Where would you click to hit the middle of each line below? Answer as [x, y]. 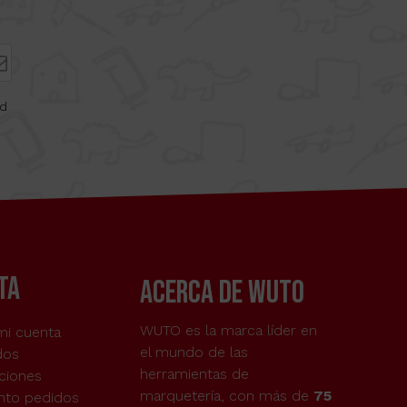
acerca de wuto [222, 293]
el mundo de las [194, 352]
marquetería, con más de [226, 396]
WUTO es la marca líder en [228, 331]
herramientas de [194, 374]
